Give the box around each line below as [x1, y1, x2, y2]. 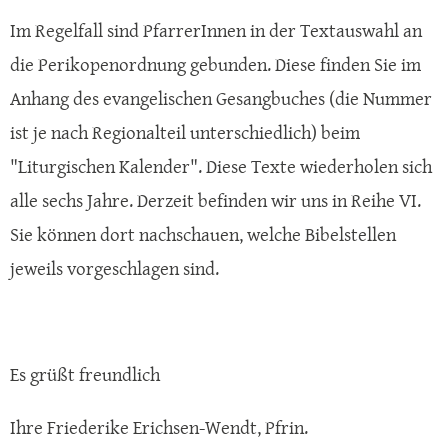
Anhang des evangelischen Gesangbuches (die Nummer [10, 85, 432, 112]
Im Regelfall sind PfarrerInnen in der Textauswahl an [10, 17, 422, 44]
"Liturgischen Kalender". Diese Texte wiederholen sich [10, 153, 432, 180]
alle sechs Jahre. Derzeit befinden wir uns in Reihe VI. [10, 187, 421, 214]
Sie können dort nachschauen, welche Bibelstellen [10, 221, 396, 248]
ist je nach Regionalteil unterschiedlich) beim [10, 119, 360, 146]
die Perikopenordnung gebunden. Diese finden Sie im [10, 51, 421, 78]
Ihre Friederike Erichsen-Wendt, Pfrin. [10, 414, 308, 441]
